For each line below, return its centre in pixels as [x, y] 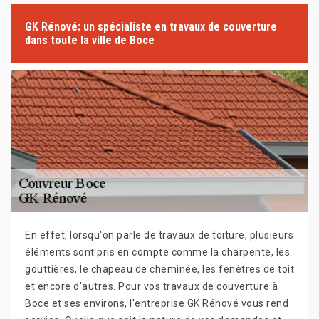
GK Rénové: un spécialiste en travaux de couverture [151, 27]
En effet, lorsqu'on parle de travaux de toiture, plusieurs [159, 235]
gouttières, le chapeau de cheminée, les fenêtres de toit [159, 270]
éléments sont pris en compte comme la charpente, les [157, 252]
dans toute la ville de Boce [90, 41]
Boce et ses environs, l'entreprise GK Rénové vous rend [157, 304]
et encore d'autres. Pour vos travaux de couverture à [151, 287]
